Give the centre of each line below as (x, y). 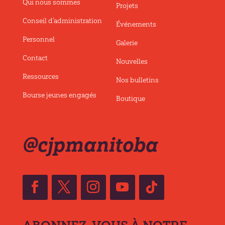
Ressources (40, 76)
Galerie (127, 43)
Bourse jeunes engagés (59, 95)
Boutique (130, 98)
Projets (127, 6)
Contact (35, 58)
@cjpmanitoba (90, 144)
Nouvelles (132, 61)
